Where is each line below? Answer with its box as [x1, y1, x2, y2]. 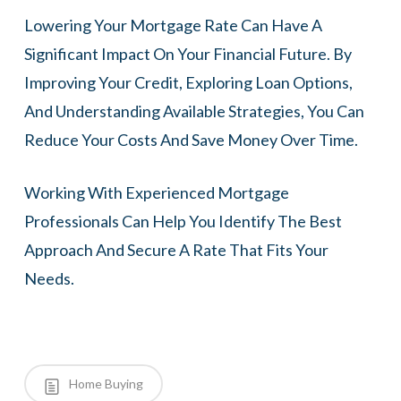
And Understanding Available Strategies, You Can [23, 101, 364, 122]
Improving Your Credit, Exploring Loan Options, [23, 73, 353, 93]
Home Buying [65, 376, 143, 392]
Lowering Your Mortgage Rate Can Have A [23, 15, 322, 36]
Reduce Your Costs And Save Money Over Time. [23, 130, 358, 150]
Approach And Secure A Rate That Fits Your [23, 240, 328, 260]
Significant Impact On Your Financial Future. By [23, 44, 352, 64]
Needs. [23, 269, 74, 289]
